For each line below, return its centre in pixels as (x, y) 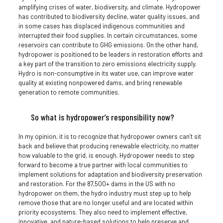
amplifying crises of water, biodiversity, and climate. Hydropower (109, 7)
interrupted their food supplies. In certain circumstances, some (108, 35)
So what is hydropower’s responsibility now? (102, 117)
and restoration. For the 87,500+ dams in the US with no (97, 183)
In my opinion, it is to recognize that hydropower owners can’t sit (110, 136)
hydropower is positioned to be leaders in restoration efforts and (110, 54)
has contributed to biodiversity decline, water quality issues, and (109, 16)
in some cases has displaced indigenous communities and (101, 26)
